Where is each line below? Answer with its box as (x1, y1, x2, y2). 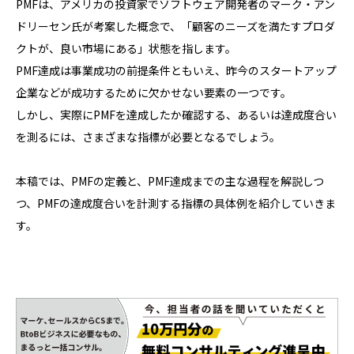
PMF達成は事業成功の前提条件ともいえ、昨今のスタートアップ (16, 62, 337, 79)
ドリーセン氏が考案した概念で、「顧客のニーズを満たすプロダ (16, 18, 335, 35)
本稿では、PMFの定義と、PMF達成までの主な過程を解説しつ (16, 173, 324, 190)
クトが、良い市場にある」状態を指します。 (16, 40, 236, 57)
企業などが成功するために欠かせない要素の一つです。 (16, 85, 292, 101)
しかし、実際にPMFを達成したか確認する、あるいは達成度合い (16, 107, 337, 123)
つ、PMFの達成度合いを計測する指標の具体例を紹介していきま (16, 195, 336, 212)
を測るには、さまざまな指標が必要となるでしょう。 (16, 129, 281, 145)
